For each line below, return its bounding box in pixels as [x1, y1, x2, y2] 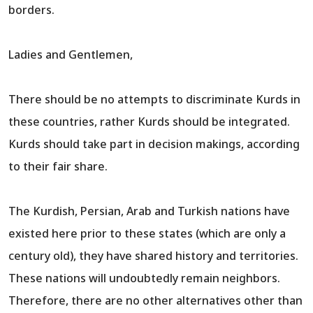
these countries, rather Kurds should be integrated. [8, 114, 290, 130]
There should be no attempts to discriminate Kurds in [8, 92, 300, 108]
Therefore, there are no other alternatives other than [8, 293, 303, 309]
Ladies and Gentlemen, [8, 47, 133, 63]
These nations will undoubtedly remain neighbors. [8, 270, 280, 286]
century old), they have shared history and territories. [8, 248, 298, 264]
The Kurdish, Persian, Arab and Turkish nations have [8, 203, 290, 219]
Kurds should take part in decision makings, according [8, 136, 300, 152]
